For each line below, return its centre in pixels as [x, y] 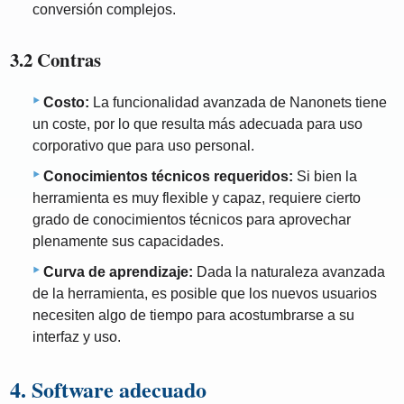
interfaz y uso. [77, 337]
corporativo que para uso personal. [143, 146]
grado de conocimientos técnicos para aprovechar [192, 220]
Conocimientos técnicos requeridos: [168, 177]
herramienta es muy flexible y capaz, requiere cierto [197, 198]
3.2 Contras [56, 59]
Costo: [66, 103]
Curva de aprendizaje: [118, 272]
